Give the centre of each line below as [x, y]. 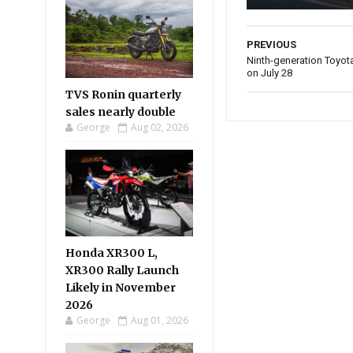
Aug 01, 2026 [160, 320]
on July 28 [270, 73]
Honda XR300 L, [111, 253]
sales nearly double [121, 112]
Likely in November [121, 288]
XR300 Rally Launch [122, 270]
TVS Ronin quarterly [123, 95]
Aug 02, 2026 [160, 127]
